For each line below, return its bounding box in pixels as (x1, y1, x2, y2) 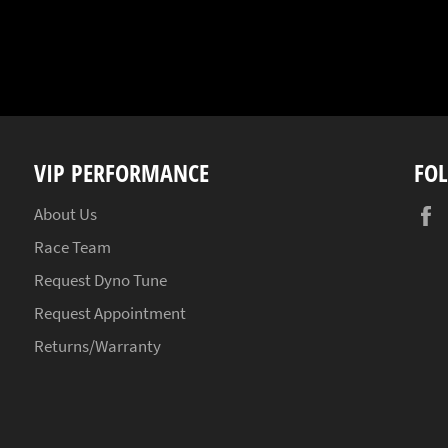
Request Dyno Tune (34, 268, 167, 291)
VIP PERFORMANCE (34, 155, 209, 189)
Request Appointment (34, 301, 186, 324)
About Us (34, 202, 97, 225)
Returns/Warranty (34, 334, 161, 357)
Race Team (34, 235, 111, 258)
